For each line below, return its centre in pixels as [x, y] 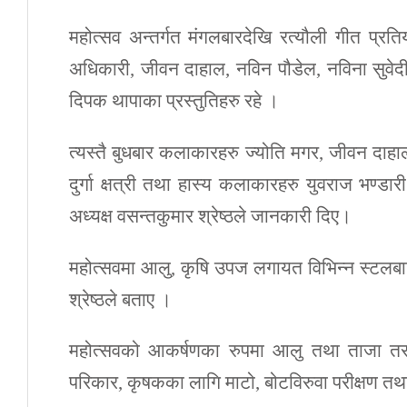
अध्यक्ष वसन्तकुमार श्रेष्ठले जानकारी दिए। [210, 216]
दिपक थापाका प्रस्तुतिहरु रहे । [174, 100]
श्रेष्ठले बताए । [120, 299]
